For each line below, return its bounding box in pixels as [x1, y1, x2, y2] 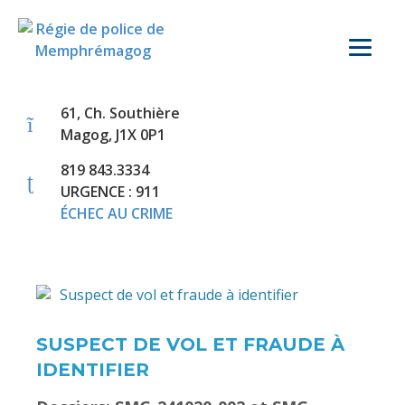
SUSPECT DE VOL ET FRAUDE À [36, 333, 344, 355]
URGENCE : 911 [61, 182, 160, 202]
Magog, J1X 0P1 [61, 125, 165, 145]
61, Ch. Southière [61, 103, 180, 123]
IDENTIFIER [36, 358, 149, 381]
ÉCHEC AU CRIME [61, 203, 173, 223]
